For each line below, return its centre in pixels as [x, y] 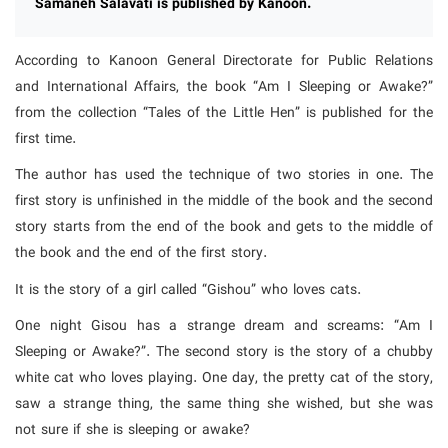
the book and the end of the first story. [141, 253]
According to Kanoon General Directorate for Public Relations [224, 60]
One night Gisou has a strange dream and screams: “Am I [224, 326]
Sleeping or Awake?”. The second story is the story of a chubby [224, 352]
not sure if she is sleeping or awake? [132, 430]
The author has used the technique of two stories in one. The [224, 175]
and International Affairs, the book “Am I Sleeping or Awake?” [224, 86]
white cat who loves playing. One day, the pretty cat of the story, [224, 378]
